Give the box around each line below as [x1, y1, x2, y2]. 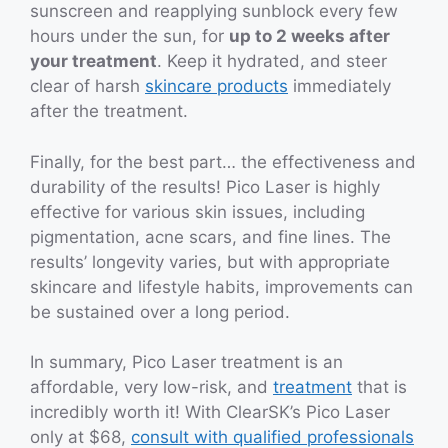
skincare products [145, 76, 288, 97]
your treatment [30, 51, 157, 72]
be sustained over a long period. [30, 301, 290, 322]
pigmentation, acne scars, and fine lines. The [30, 226, 391, 247]
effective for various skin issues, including [30, 201, 365, 222]
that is [352, 377, 407, 398]
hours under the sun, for [30, 26, 229, 47]
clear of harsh [30, 76, 145, 97]
